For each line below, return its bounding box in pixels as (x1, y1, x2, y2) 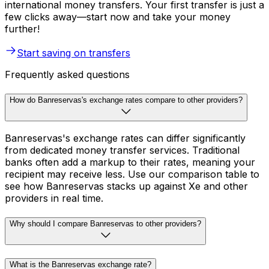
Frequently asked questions (5, 68, 130, 80)
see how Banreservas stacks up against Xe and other (5, 180, 248, 193)
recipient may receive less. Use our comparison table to (5, 168, 259, 181)
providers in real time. (5, 192, 103, 205)
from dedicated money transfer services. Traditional (5, 144, 240, 157)
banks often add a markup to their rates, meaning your (5, 156, 255, 169)
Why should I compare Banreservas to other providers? (10, 219, 201, 229)
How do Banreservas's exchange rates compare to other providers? (10, 95, 243, 104)
